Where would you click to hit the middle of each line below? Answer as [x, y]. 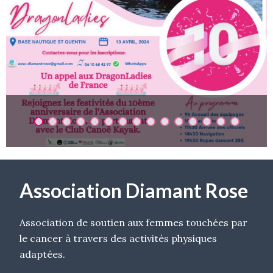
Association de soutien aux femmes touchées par [133, 223]
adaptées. [42, 254]
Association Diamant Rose [134, 191]
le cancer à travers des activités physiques [118, 239]
